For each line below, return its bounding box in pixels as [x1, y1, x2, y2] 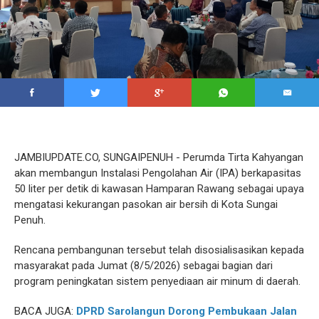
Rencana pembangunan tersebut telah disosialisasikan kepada [14, 244, 304, 257]
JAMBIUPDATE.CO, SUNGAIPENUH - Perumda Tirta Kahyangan [14, 151, 303, 164]
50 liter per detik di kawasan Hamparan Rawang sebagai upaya [14, 182, 304, 196]
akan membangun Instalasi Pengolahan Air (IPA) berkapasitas [14, 167, 301, 180]
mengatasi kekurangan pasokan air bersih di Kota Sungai [14, 198, 278, 211]
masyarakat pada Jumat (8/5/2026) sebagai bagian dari [14, 259, 273, 273]
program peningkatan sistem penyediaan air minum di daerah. [14, 275, 300, 288]
